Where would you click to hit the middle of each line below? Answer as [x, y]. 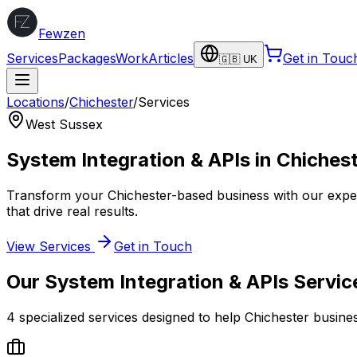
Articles [171, 58]
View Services [51, 246]
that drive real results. [72, 211]
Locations [35, 102]
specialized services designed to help [130, 317]
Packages [87, 58]
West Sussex [64, 124]
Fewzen [62, 33]
